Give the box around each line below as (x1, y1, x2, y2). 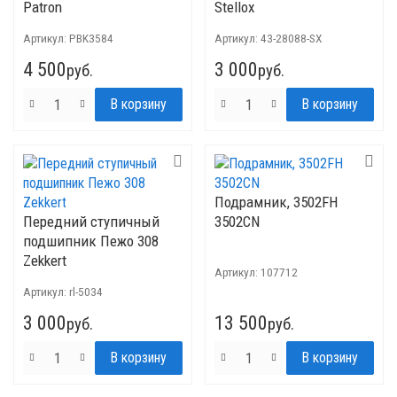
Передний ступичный (23, 213, 160, 230)
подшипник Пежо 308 (23, 232, 159, 250)
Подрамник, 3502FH (214, 193, 338, 211)
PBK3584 (69, 31, 113, 45)
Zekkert (23, 252, 66, 269)
